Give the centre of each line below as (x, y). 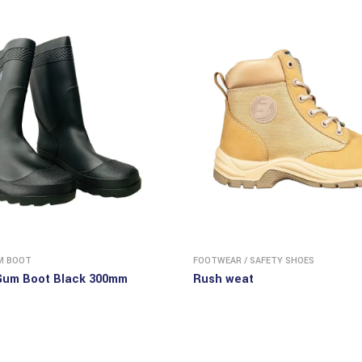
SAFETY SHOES (282, 260)
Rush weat (223, 279)
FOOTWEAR (217, 260)
